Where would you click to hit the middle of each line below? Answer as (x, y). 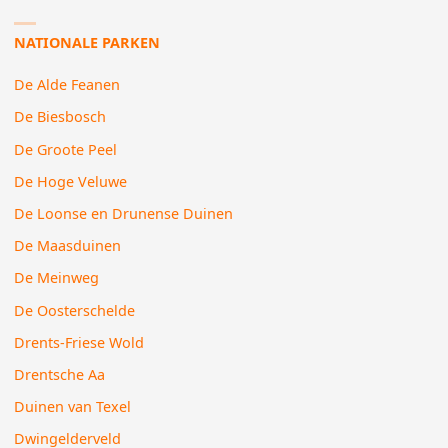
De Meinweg (57, 278)
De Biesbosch (60, 117)
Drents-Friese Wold (79, 342)
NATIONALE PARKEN (87, 42)
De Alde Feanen (67, 85)
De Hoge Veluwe (71, 181)
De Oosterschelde (75, 310)
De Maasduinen (68, 246)
